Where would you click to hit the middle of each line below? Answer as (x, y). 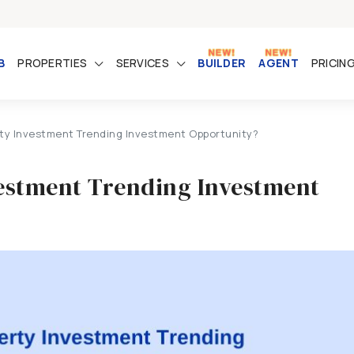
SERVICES (142, 63)
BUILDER (222, 63)
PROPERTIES (53, 63)
